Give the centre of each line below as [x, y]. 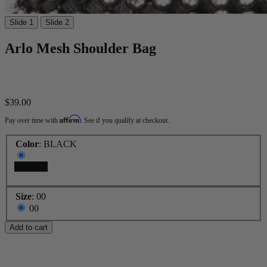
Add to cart [29, 227]
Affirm [70, 119]
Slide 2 [57, 22]
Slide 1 [21, 22]
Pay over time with [32, 120]
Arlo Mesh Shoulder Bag [80, 48]
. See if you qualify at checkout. [125, 120]
